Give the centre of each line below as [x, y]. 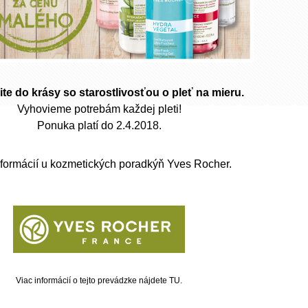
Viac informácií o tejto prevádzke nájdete [92, 280]
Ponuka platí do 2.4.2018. [99, 125]
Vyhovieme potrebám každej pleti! [99, 109]
